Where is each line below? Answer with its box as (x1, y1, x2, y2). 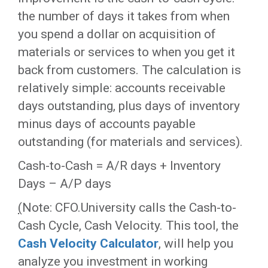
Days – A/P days (18, 176, 111, 191)
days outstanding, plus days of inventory (18, 99, 240, 113)
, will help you (159, 236, 233, 251)
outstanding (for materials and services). (18, 135, 243, 149)
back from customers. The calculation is (18, 63, 241, 77)
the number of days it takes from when (18, 9, 230, 23)
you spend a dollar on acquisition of (18, 27, 216, 41)
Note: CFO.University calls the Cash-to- (22, 200, 236, 215)
